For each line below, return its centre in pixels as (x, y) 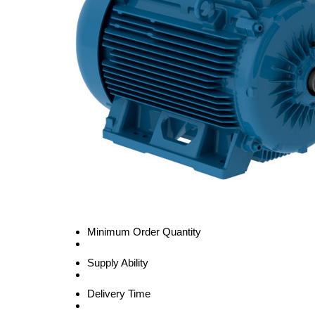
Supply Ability (118, 263)
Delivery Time (119, 294)
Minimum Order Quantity (144, 232)
